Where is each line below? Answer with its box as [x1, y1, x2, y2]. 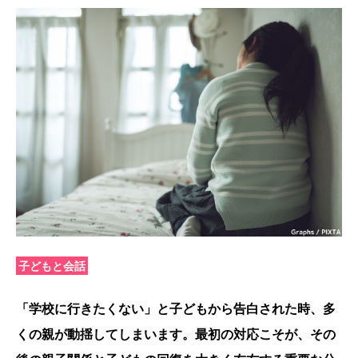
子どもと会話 [18, 258, 86, 272]
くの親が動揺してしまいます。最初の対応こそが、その [16, 325, 336, 342]
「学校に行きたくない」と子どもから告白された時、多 [16, 300, 336, 316]
